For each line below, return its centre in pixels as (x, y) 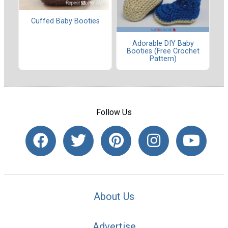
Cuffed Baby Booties (65, 21)
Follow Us (114, 112)
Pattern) (163, 59)
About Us (114, 196)
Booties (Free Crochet (163, 51)
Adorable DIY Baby (163, 43)
